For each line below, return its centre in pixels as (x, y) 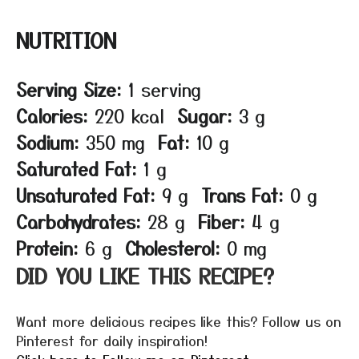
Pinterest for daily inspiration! (112, 340)
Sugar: (205, 115)
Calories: (52, 115)
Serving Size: (69, 89)
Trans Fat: (242, 194)
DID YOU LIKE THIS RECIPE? (145, 275)
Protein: (47, 247)
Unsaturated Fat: (86, 194)
